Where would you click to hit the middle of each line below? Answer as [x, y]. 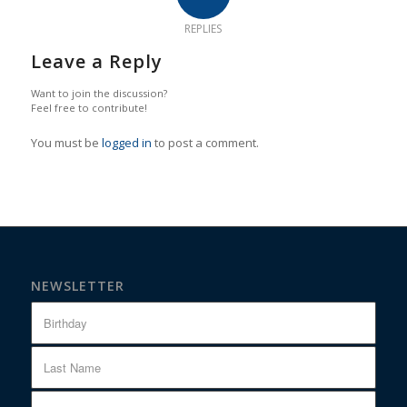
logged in [126, 143]
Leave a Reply [96, 62]
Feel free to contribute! [89, 108]
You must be [66, 143]
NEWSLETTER [77, 286]
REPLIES [203, 29]
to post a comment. [205, 143]
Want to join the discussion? [99, 94]
